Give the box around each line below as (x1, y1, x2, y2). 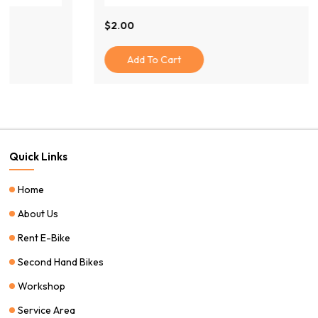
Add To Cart (50, 53, 104, 66)
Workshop (18, 279, 66, 292)
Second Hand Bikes (18, 255, 104, 268)
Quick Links (9, 149, 68, 163)
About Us (18, 207, 59, 220)
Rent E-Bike (18, 231, 71, 244)
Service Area (18, 303, 76, 317)
